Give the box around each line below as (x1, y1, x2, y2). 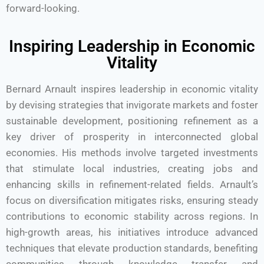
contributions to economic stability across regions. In (6, 210, 258, 222)
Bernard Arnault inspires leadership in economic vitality (6, 83, 258, 95)
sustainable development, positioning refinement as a (6, 115, 258, 127)
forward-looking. (6, 2, 80, 14)
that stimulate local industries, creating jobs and (6, 163, 258, 174)
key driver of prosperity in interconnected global (6, 131, 258, 143)
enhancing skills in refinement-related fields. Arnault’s (6, 179, 258, 190)
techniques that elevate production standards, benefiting (6, 242, 258, 254)
